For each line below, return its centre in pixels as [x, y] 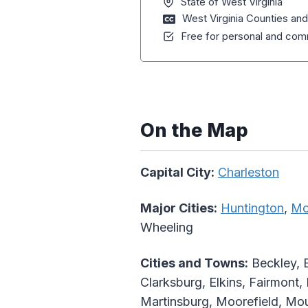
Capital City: [177, 173]
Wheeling [167, 228]
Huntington [252, 208]
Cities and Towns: [194, 263]
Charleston [249, 173]
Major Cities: [179, 208]
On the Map [194, 131]
